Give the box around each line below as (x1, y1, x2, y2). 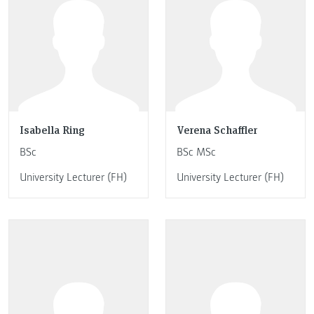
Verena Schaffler (177, 121, 257, 137)
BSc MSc (177, 145, 216, 160)
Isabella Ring (20, 121, 85, 137)
